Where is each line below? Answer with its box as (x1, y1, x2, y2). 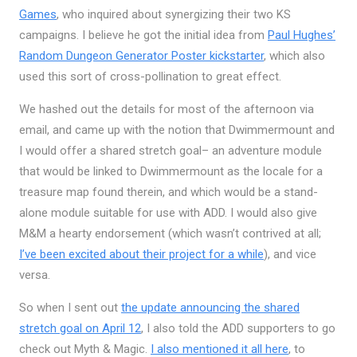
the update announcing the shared (120, 300, 300, 315)
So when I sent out (18, 300, 121, 315)
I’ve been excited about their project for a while (18, 246, 264, 261)
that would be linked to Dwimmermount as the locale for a (18, 163, 323, 178)
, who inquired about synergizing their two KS (56, 6, 291, 22)
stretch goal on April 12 (18, 320, 141, 335)
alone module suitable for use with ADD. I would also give (18, 205, 317, 220)
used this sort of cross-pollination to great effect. (18, 69, 281, 84)
